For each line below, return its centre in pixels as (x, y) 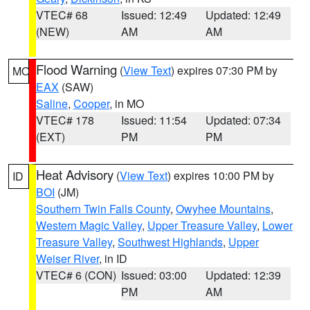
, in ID (113, 258)
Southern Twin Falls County (103, 209)
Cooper (91, 103)
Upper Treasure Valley (202, 225)
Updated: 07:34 (244, 120)
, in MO (127, 103)
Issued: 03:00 (154, 275)
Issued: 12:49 (154, 15)
